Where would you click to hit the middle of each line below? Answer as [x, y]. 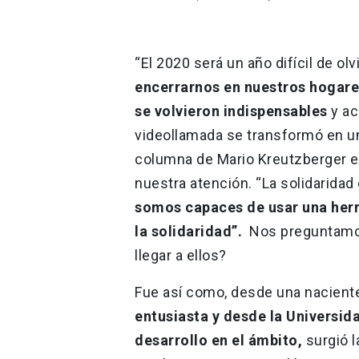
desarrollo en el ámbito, [220, 340]
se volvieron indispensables [233, 111]
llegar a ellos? [181, 255]
